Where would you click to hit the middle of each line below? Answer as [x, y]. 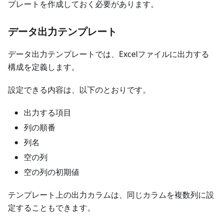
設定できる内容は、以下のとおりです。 [79, 90]
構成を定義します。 [44, 67]
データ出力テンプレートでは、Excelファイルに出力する [109, 54]
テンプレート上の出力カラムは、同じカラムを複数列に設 [111, 195]
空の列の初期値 [52, 172]
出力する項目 [48, 113]
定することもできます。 [52, 208]
